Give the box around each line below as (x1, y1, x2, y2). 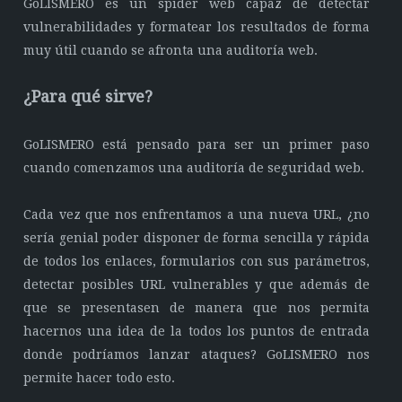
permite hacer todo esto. (23, 371, 176, 385)
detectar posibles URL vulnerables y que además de (23, 277, 370, 292)
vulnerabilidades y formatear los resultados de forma (23, 20, 370, 34)
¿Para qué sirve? (23, 87, 153, 106)
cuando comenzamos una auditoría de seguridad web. (23, 161, 365, 175)
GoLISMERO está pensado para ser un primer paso (23, 137, 370, 152)
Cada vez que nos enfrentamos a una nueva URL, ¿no (23, 207, 370, 222)
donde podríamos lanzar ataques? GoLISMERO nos (23, 347, 370, 362)
